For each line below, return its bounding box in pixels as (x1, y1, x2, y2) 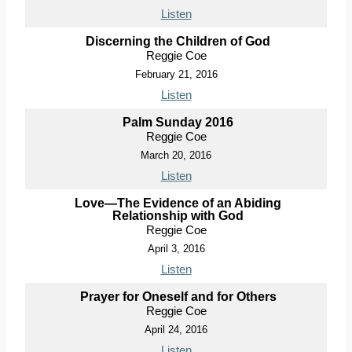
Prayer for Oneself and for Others (79, 289, 277, 303)
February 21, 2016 (134, 68, 218, 80)
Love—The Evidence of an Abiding (75, 196, 281, 210)
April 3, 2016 (147, 242, 205, 255)
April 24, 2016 (145, 323, 207, 335)
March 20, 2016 (141, 148, 211, 161)
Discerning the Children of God (86, 34, 270, 48)
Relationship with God (112, 208, 244, 222)
